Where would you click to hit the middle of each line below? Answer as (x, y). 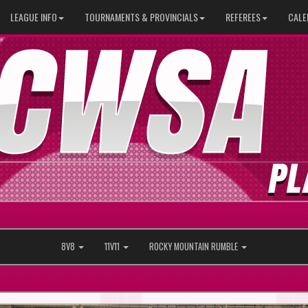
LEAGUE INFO (34, 17)
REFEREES (243, 17)
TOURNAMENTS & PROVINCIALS (141, 17)
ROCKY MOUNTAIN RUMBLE (195, 246)
